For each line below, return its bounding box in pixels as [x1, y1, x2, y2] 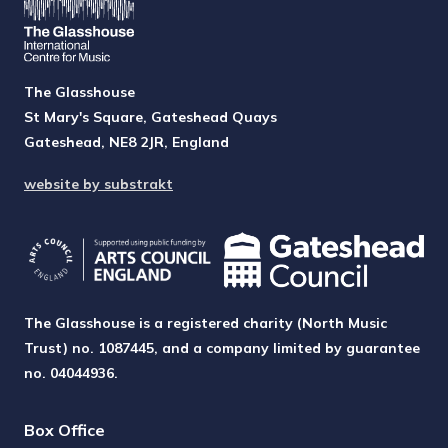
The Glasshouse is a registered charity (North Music [24, 314, 387, 333]
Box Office [24, 419, 105, 440]
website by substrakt [24, 175, 173, 194]
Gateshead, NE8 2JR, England [24, 132, 229, 151]
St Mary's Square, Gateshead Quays [24, 107, 277, 126]
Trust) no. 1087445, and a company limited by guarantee [24, 339, 420, 358]
